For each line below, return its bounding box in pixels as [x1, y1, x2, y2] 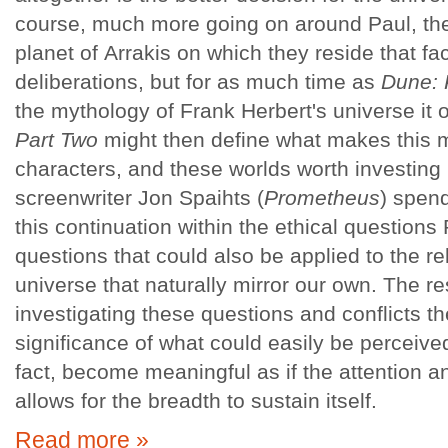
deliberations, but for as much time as [15, 70, 381, 93]
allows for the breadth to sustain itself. [15, 389, 377, 412]
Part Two [15, 128, 98, 151]
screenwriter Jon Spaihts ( [15, 186, 264, 209]
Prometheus [264, 186, 380, 209]
